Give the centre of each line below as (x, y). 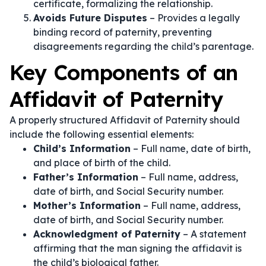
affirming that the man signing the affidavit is (137, 248)
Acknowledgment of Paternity (107, 234)
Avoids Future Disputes (90, 18)
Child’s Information (82, 148)
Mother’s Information (87, 205)
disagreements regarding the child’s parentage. (143, 46)
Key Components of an (124, 72)
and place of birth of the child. (102, 163)
